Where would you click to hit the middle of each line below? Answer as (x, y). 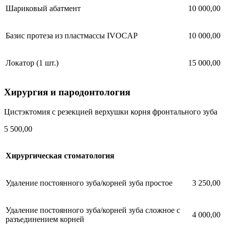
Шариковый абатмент (43, 9)
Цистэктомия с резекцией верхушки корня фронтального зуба (111, 111)
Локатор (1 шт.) (32, 63)
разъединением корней (45, 219)
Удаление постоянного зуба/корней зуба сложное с (93, 210)
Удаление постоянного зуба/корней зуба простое (89, 183)
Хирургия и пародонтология (67, 92)
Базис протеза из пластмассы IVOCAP (72, 36)
